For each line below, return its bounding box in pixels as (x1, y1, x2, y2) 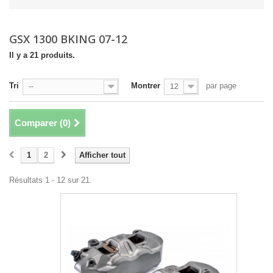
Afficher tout (79, 151, 126, 160)
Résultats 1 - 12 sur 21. (9, 175, 92, 185)
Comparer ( (15, 118, 63, 129)
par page (206, 81, 236, 91)
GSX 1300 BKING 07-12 (9, 32, 127, 47)
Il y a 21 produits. (9, 51, 75, 60)
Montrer (131, 81, 160, 91)
